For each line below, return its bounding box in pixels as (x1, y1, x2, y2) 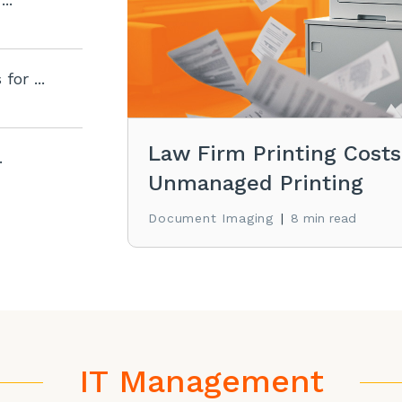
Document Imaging (148, 210, 275, 225)
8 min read (291, 210, 357, 225)
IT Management (78, 363, 324, 400)
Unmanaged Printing (148, 170, 364, 196)
